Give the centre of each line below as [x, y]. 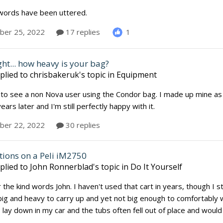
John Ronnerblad [61, 167]
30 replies [82, 125]
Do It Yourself [156, 167]
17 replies [82, 32]
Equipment [137, 74]
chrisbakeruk [55, 74]
